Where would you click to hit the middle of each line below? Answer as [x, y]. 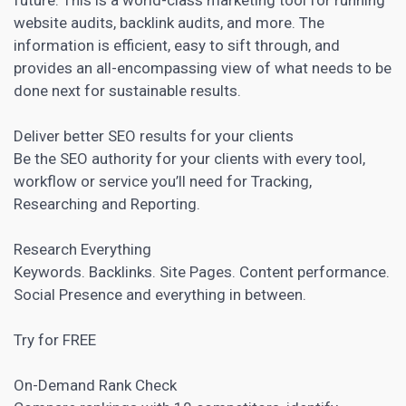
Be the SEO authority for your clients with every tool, [189, 158]
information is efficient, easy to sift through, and [177, 45]
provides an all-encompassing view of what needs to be [203, 68]
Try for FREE [55, 339]
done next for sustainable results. [127, 90]
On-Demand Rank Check [95, 385]
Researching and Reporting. [107, 203]
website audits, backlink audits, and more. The [169, 22]
